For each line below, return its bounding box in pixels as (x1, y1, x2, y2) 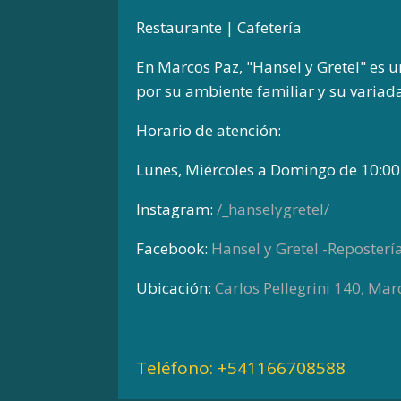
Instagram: (136, 198, 217, 219)
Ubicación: (136, 277, 215, 298)
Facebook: (136, 237, 211, 259)
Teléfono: (136, 355, 218, 380)
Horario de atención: (136, 119, 281, 141)
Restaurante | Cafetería (136, 16, 302, 38)
